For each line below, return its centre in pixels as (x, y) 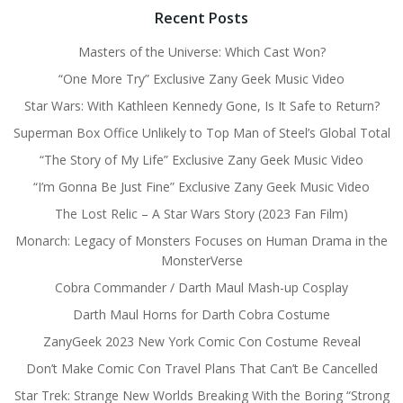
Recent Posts (201, 18)
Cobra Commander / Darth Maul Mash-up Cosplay (201, 287)
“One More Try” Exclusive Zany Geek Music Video (201, 79)
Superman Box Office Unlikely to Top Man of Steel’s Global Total (201, 133)
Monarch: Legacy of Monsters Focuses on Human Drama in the (201, 241)
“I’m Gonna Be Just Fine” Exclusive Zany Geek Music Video (201, 187)
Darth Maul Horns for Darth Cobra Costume (201, 314)
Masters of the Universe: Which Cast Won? (201, 52)
